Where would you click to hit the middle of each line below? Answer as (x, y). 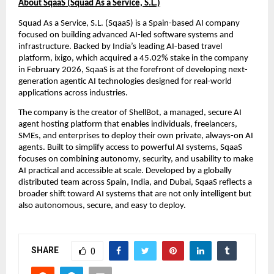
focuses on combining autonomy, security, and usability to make (136, 160)
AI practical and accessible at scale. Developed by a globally (125, 171)
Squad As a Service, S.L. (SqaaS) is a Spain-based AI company (129, 23)
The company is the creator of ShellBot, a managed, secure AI (130, 113)
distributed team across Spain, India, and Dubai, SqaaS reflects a (135, 183)
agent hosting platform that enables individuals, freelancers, (128, 125)
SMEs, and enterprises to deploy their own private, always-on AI (136, 136)
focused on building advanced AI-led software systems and (126, 35)
